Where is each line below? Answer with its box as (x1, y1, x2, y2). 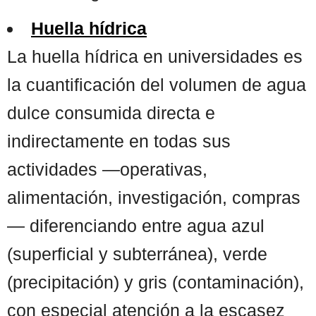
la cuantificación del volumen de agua (7, 74, 306, 95)
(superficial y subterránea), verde (7, 243, 267, 264)
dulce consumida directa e (7, 102, 215, 123)
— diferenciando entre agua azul (7, 215, 265, 236)
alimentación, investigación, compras (7, 187, 300, 207)
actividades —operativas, (7, 159, 207, 179)
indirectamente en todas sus (7, 130, 231, 151)
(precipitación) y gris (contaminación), (7, 272, 304, 292)
